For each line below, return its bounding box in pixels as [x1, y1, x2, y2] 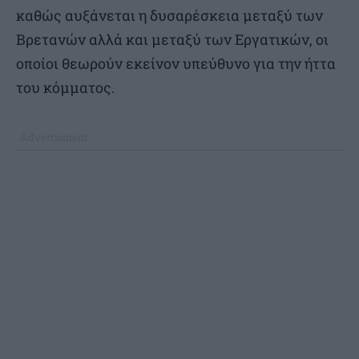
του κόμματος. [16, 77, 115, 97]
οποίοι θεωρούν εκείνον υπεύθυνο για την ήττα [16, 53, 336, 73]
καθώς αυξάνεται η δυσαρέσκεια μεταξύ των [16, 5, 323, 25]
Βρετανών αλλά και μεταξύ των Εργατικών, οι [16, 29, 329, 49]
